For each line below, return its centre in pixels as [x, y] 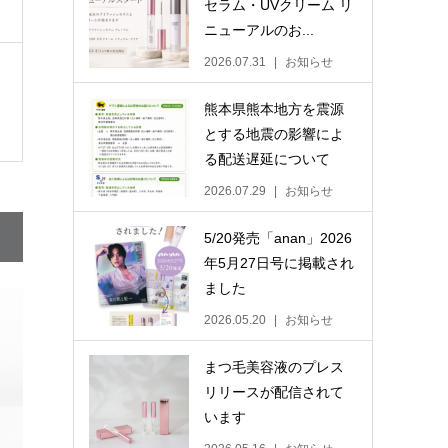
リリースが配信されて [274, 392]
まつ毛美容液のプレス [274, 367]
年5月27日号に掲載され [279, 263]
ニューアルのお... [259, 30]
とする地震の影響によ [274, 134]
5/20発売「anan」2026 [278, 238]
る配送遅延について [267, 159]
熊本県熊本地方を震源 [274, 109]
